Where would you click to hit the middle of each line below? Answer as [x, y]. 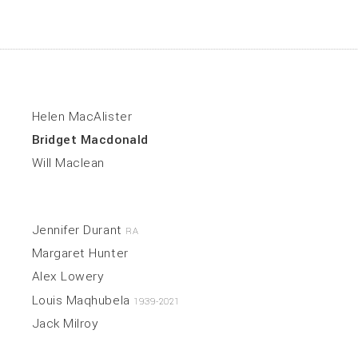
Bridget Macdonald [90, 139]
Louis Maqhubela [83, 300]
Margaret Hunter [80, 254]
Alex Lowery [68, 277]
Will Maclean [68, 163]
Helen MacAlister [82, 116]
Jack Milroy [65, 324]
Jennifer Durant [79, 230]
